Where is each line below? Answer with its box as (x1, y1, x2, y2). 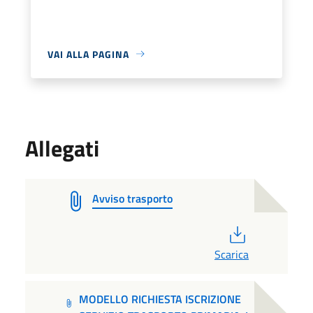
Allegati (25, 131, 99, 165)
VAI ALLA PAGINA (48, 46, 129, 61)
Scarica (214, 245, 249, 263)
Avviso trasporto (92, 189, 173, 207)
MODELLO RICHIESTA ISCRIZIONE (79, 290, 242, 307)
